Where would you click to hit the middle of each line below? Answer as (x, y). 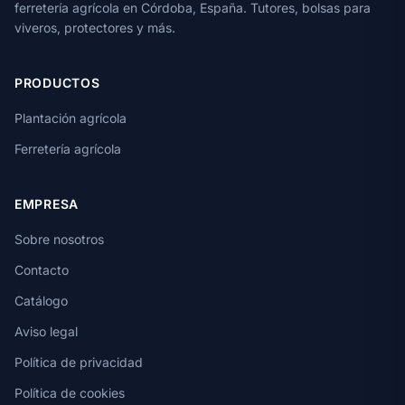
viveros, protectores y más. (95, 27)
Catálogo (41, 300)
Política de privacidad (79, 362)
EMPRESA (47, 203)
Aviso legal (46, 331)
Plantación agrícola (71, 118)
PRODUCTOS (57, 82)
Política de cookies (70, 392)
